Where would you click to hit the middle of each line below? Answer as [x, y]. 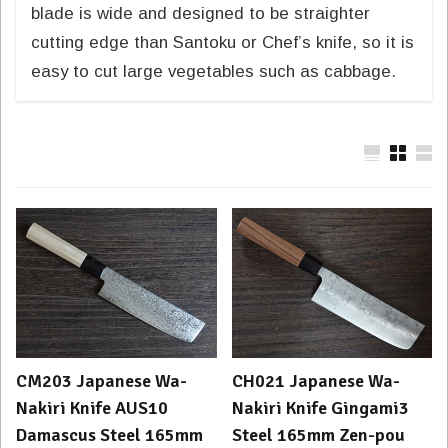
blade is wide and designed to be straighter [200, 13]
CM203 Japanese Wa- [101, 381]
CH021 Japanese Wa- [315, 381]
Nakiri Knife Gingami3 [320, 408]
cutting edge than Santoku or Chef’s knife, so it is [222, 42]
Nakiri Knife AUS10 [92, 408]
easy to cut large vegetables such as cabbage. [213, 71]
